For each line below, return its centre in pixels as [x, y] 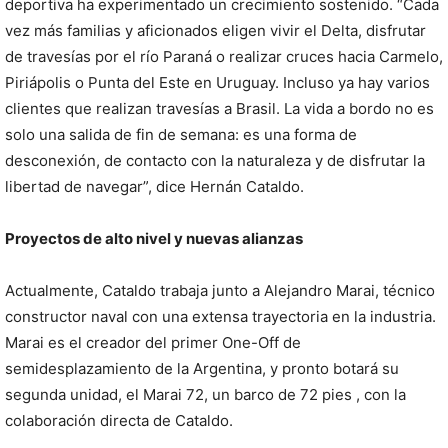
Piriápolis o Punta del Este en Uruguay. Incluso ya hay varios [217, 83]
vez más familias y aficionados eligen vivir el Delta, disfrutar [215, 31]
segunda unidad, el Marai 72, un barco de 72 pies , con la [205, 395]
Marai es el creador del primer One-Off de [153, 343]
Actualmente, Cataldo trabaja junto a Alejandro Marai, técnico [220, 291]
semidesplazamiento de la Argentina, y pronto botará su [202, 369]
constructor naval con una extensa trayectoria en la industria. [220, 317]
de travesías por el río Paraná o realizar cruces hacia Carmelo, [224, 57]
